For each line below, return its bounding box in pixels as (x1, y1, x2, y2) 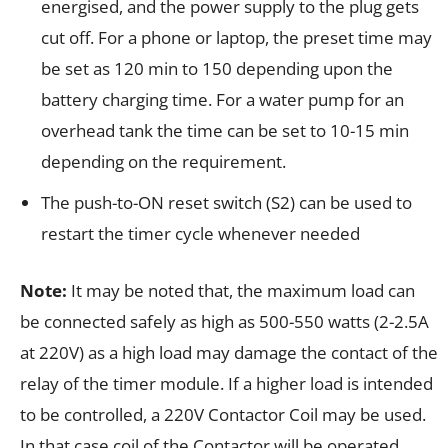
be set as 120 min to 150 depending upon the (41, 57, 393, 81)
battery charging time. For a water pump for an (41, 88, 404, 112)
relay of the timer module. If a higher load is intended (20, 372, 433, 396)
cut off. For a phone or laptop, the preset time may (41, 26, 432, 50)
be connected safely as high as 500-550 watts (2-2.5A (20, 310, 429, 334)
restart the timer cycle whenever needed (41, 222, 360, 246)
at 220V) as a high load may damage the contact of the (20, 341, 438, 365)
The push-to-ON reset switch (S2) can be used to (41, 191, 412, 215)
